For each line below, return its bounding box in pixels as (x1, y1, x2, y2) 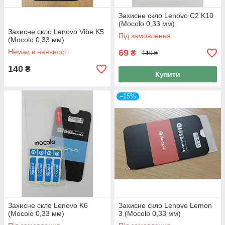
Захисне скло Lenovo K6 (8, 201, 88, 209)
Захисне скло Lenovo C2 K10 (119, 12, 213, 20)
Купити (155, 70, 180, 78)
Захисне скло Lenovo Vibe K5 (8, 28, 104, 36)
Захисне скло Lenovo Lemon (119, 201, 212, 209)
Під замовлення (119, 32, 171, 40)
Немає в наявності (8, 48, 69, 56)
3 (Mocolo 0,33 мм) (119, 209, 181, 217)
